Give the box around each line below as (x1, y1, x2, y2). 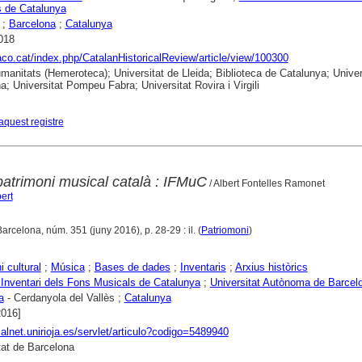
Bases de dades (94, 261, 170, 274)
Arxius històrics (234, 261, 308, 274)
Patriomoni (200, 225, 249, 237)
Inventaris (179, 261, 226, 274)
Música (50, 261, 85, 274)
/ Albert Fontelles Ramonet (206, 178, 325, 190)
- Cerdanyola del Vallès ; (3, 292, 124, 305)
